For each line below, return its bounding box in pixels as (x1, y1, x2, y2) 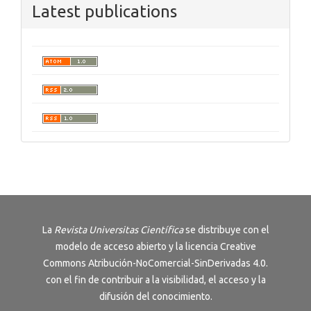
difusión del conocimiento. (99, 291, 212, 303)
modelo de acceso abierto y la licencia (55, 241, 220, 253)
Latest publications (32, 2, 177, 22)
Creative (219, 241, 256, 253)
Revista (53, 224, 87, 236)
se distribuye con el (185, 224, 269, 236)
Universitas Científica (88, 224, 185, 236)
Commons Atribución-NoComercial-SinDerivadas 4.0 (43, 258, 266, 269)
